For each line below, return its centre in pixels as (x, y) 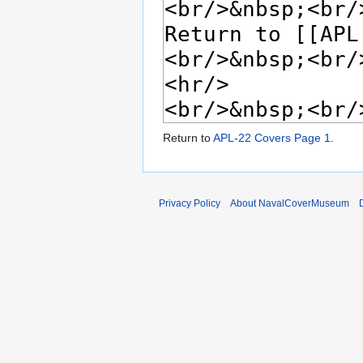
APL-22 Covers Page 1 (272, 138)
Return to (188, 138)
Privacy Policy (190, 204)
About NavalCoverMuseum (290, 204)
